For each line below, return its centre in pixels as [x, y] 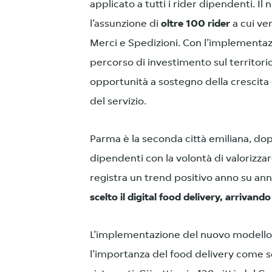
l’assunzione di [125, 24]
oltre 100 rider [195, 24]
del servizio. [118, 102]
